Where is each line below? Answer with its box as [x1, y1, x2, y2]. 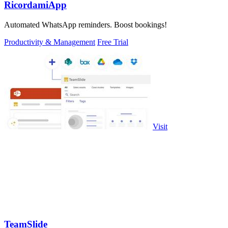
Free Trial [97, 37, 128, 46]
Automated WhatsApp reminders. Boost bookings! [4, 20, 167, 29]
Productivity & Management [4, 37, 95, 46]
